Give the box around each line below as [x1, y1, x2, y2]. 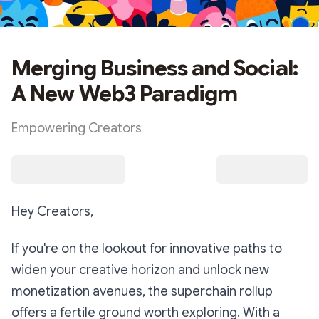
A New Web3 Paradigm [11, 80, 237, 108]
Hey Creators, [11, 204, 93, 219]
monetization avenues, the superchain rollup [11, 283, 273, 299]
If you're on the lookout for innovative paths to [11, 241, 282, 256]
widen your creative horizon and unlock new [11, 262, 269, 278]
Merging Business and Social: [11, 55, 298, 82]
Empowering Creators [11, 120, 142, 136]
